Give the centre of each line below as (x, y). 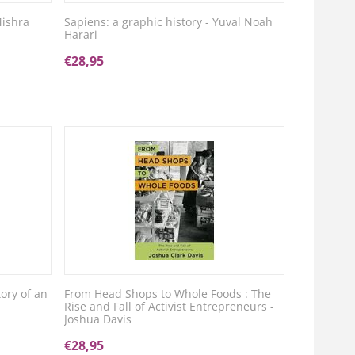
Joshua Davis (98, 319)
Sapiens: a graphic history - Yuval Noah (169, 22)
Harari (81, 34)
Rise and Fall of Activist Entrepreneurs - (170, 306)
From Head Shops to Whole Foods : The (168, 294)
